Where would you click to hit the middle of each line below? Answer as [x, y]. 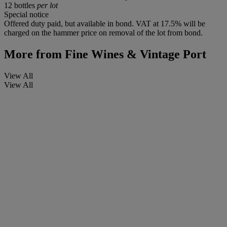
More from [33, 54]
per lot [47, 6]
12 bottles [21, 6]
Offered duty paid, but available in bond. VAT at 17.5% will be [105, 24]
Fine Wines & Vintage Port [134, 54]
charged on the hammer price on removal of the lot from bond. [103, 33]
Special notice [26, 15]
